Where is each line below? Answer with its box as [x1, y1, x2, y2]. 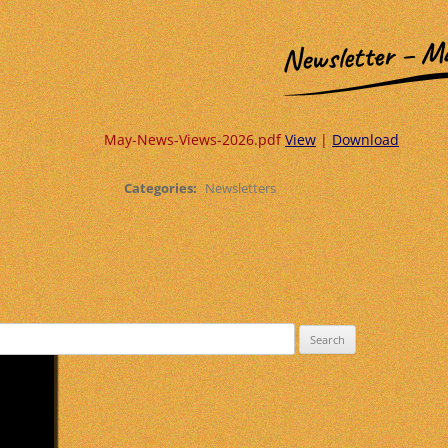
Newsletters [205, 179, 276, 197]
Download [332, 130, 399, 149]
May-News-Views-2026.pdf [104, 130, 285, 149]
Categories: [124, 179, 200, 197]
